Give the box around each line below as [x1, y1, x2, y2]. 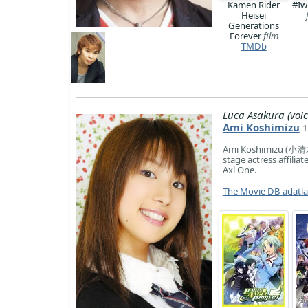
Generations [228, 19, 280, 32]
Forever [229, 30, 263, 43]
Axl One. [222, 164, 257, 177]
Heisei [241, 9, 267, 22]
